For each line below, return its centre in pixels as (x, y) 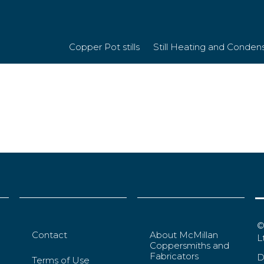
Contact (50, 235)
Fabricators (174, 256)
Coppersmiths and (190, 246)
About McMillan (184, 235)
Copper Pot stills (104, 47)
